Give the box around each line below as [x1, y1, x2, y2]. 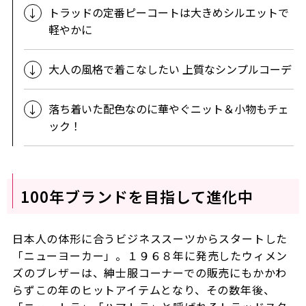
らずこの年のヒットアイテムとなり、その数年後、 [12, 281, 275, 298]
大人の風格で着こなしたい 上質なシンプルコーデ [48, 60, 292, 77]
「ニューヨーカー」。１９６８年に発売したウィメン [12, 247, 288, 264]
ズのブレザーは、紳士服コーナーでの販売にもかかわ [12, 264, 288, 281]
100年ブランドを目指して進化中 [20, 184, 254, 207]
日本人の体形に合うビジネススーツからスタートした [12, 229, 288, 247]
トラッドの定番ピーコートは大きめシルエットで [48, 3, 289, 20]
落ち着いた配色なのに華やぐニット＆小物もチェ [48, 100, 289, 117]
